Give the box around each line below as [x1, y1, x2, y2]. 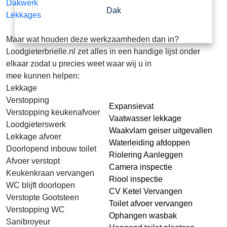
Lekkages [6, 11, 41, 19]
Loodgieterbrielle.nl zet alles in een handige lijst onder [6, 47, 200, 56]
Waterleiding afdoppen [109, 138, 190, 147]
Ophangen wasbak [109, 211, 177, 220]
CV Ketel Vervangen [109, 187, 182, 196]
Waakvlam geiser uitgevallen [109, 126, 212, 135]
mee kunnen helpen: [6, 71, 80, 80]
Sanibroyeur [6, 217, 50, 226]
